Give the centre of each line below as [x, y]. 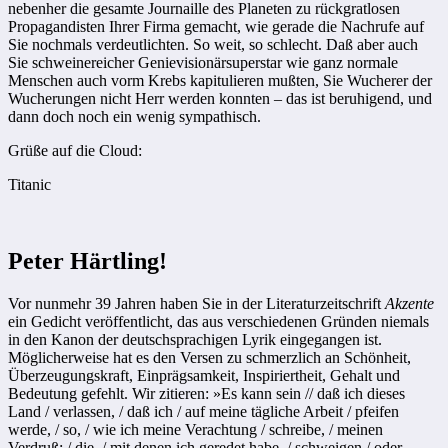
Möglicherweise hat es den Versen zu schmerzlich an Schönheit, [209, 357]
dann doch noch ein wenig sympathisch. [134, 117]
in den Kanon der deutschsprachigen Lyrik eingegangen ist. [195, 339]
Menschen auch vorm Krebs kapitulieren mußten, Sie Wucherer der [220, 81]
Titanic [29, 185]
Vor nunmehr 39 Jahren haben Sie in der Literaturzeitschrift [196, 303]
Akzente [409, 303]
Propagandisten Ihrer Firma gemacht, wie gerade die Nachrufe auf [216, 27]
